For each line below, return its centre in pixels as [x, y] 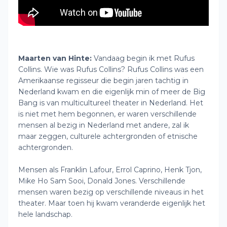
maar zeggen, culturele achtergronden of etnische [108, 136]
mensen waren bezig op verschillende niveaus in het [111, 192]
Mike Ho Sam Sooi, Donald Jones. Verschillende [102, 181]
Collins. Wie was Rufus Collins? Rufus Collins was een [111, 69]
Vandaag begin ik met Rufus [143, 58]
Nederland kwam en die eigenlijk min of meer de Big [112, 92]
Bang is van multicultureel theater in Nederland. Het [111, 103]
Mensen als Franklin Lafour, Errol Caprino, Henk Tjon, [110, 170]
